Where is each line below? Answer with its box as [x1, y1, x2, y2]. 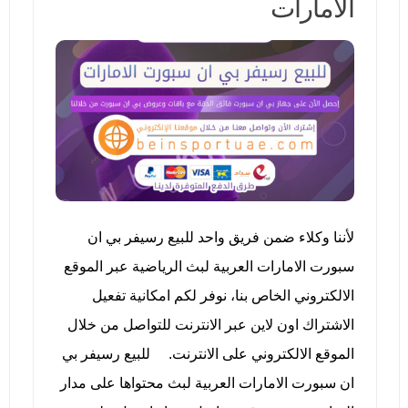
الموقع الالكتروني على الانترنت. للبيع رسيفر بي [61, 345, 354, 362]
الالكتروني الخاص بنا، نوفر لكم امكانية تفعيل [91, 287, 354, 303]
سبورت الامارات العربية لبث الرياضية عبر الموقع [63, 258, 354, 274]
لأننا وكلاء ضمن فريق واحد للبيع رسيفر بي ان [87, 229, 354, 245]
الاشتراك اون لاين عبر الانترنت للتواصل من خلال [66, 316, 354, 332]
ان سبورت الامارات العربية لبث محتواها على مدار [59, 374, 354, 391]
